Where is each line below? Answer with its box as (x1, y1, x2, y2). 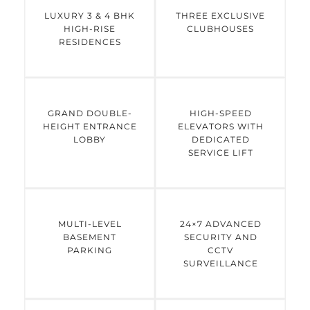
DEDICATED (191, 134, 250, 145)
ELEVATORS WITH (177, 121, 264, 131)
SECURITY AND (183, 232, 257, 242)
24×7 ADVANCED (179, 219, 262, 229)
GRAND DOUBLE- (47, 108, 132, 118)
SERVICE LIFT (188, 147, 253, 158)
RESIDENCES (58, 37, 121, 47)
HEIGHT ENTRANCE (42, 121, 137, 131)
